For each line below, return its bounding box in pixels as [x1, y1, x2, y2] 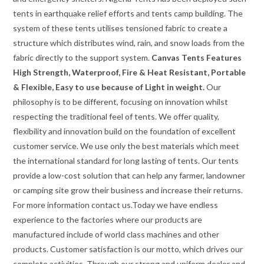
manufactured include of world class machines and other [13, 229, 220, 240]
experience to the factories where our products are [13, 214, 203, 225]
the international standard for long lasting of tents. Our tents [13, 156, 239, 166]
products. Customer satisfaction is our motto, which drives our [13, 244, 243, 255]
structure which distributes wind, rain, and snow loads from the [13, 38, 245, 48]
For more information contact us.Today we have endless [13, 200, 219, 210]
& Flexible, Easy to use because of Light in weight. [13, 82, 205, 93]
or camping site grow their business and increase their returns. [13, 185, 243, 196]
